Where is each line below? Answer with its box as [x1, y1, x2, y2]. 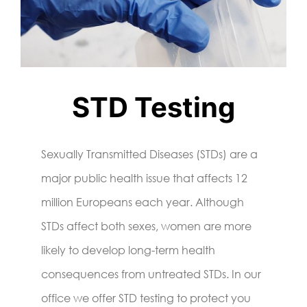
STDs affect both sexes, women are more [41, 219, 251, 233]
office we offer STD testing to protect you [41, 291, 251, 305]
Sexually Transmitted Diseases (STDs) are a [41, 147, 258, 161]
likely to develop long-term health [41, 243, 215, 257]
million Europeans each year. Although [41, 195, 244, 209]
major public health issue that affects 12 [41, 171, 247, 185]
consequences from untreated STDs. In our [41, 267, 261, 281]
